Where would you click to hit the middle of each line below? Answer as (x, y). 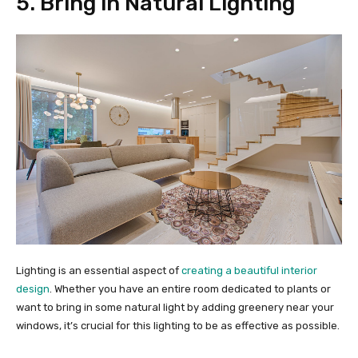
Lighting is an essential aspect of (99, 270)
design (33, 288)
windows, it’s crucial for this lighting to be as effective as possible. (178, 325)
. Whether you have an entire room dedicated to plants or (190, 288)
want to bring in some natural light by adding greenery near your (175, 307)
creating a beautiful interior (249, 270)
